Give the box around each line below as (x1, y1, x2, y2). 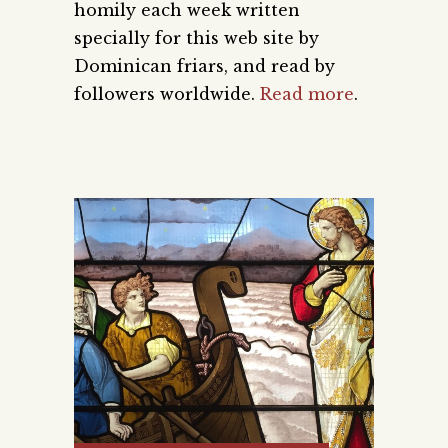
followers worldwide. (74, 83, 260, 104)
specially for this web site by (74, 27, 319, 48)
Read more (260, 83, 354, 104)
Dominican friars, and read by (74, 55, 335, 76)
